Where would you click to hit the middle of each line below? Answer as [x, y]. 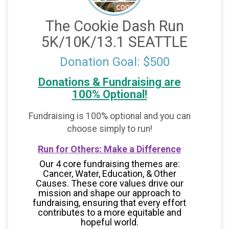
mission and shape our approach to [109, 193]
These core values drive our [127, 184]
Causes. [53, 184]
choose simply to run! [109, 129]
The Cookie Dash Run [114, 26]
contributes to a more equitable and [109, 213]
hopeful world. [109, 222]
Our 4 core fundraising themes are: [109, 164]
